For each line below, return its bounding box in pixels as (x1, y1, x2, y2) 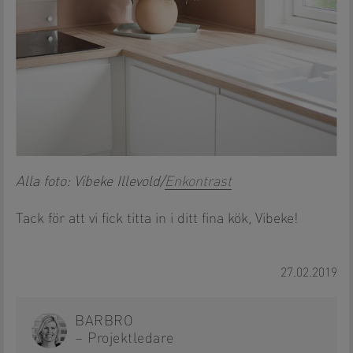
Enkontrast (165, 174, 232, 189)
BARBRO (75, 314, 134, 329)
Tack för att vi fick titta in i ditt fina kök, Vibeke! (16, 211, 298, 226)
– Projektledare (75, 331, 174, 346)
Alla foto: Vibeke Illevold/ (16, 174, 165, 189)
